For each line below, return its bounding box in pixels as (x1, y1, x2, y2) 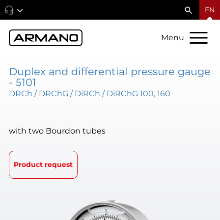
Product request (13, 160, 73, 169)
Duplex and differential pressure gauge (8, 65, 211, 78)
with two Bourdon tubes (8, 126, 106, 136)
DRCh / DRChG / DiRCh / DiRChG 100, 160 (8, 88, 170, 98)
